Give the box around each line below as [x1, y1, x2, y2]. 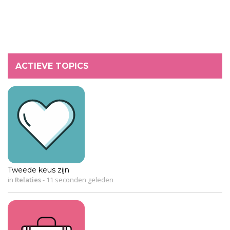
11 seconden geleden [45, 175, 113, 185]
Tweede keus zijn [8, 165, 69, 175]
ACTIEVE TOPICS [15, 61, 89, 71]
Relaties [15, 175, 41, 185]
